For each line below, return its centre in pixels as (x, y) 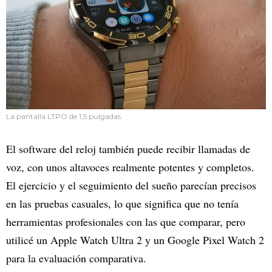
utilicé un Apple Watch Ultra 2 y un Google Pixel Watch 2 (135, 240)
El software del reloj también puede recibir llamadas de (128, 148)
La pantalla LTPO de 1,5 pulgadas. (64, 116)
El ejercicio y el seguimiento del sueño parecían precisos (131, 185)
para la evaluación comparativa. (76, 258)
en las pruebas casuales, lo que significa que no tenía (122, 203)
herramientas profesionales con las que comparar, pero (126, 221)
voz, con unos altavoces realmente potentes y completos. (130, 167)
